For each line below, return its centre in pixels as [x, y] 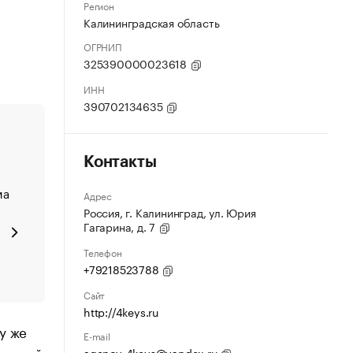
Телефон [103, 252]
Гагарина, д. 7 [121, 226]
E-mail [97, 335]
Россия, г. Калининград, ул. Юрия [170, 212]
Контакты [120, 162]
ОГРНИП [103, 46]
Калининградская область [152, 22]
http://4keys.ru [121, 311]
